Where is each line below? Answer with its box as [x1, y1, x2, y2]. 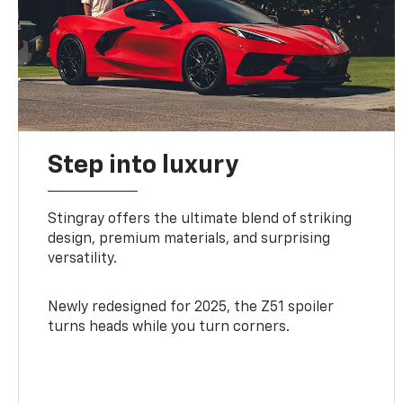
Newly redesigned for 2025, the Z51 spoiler [48, 300, 335, 315]
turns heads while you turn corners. [48, 319, 291, 335]
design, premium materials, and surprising [48, 231, 331, 246]
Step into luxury [48, 152, 239, 178]
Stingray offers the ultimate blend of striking [48, 211, 353, 227]
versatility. [48, 251, 118, 266]
